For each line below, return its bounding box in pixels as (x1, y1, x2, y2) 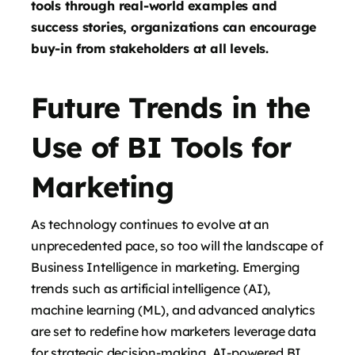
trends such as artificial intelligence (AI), (31, 281, 271, 297)
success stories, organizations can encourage (31, 19, 317, 36)
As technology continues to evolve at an (31, 216, 270, 233)
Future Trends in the (31, 90, 311, 126)
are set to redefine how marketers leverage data (31, 323, 316, 340)
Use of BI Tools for (31, 129, 291, 166)
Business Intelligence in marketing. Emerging (31, 259, 300, 276)
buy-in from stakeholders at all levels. (31, 40, 269, 57)
